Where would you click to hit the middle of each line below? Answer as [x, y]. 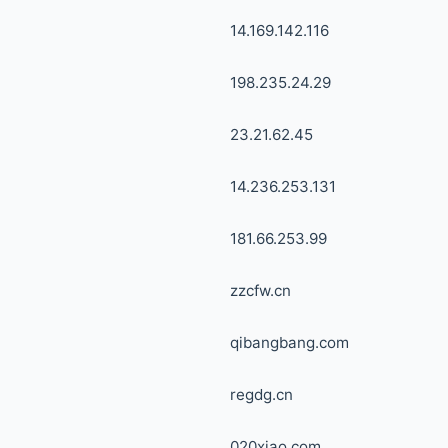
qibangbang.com [289, 342]
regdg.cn [261, 394]
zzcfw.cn [260, 290]
